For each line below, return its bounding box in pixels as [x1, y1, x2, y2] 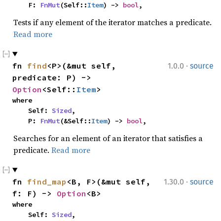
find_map [27, 177, 67, 186]
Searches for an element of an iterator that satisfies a [13, 133, 203, 144]
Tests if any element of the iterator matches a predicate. [13, 17, 212, 28]
